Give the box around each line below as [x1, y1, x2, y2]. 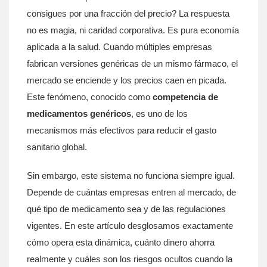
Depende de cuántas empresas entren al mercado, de [27, 187, 236, 197]
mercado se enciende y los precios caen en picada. [27, 75, 226, 85]
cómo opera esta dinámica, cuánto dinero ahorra [27, 237, 215, 247]
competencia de [153, 92, 218, 102]
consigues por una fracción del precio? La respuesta [27, 8, 229, 18]
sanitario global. [27, 142, 87, 152]
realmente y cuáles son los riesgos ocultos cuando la [27, 254, 232, 264]
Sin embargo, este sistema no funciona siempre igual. [27, 170, 235, 181]
